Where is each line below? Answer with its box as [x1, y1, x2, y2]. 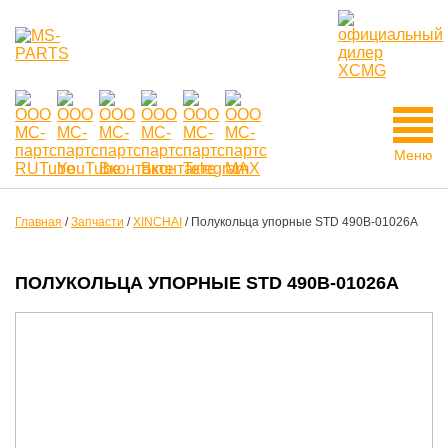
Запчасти [71, 215, 124, 229]
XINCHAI [133, 215, 182, 229]
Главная [15, 215, 62, 229]
